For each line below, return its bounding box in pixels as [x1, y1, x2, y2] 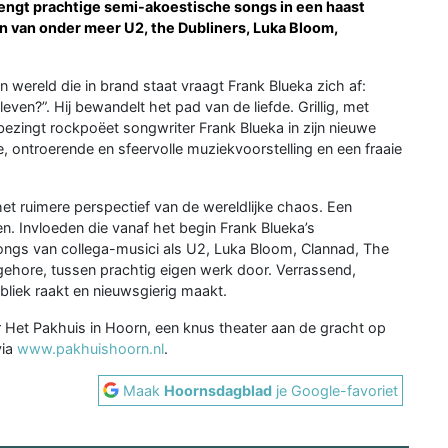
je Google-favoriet [272, 381, 399, 399]
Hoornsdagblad [164, 381, 273, 399]
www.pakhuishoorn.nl [17, 339, 164, 357]
